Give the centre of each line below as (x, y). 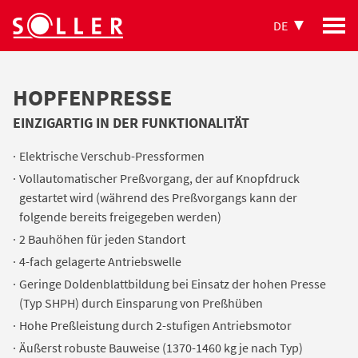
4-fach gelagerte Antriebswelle (100, 261)
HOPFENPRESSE (92, 97)
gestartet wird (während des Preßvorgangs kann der (158, 197)
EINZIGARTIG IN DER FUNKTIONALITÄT (131, 123)
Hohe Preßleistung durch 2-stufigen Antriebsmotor (155, 325)
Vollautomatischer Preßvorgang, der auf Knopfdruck (159, 178)
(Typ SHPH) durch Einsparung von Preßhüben (141, 303)
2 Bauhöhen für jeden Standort (102, 239)
